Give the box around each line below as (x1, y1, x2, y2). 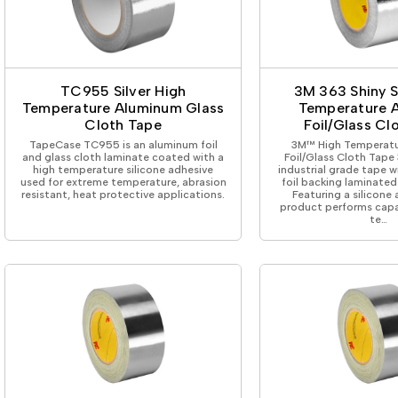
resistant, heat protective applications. (21, 187, 226, 201)
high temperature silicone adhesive (33, 163, 214, 176)
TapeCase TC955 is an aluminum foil (28, 138, 218, 151)
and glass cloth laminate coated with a (22, 150, 225, 163)
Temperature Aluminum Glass (21, 99, 225, 116)
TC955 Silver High (60, 82, 187, 99)
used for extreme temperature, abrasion (20, 175, 227, 188)
